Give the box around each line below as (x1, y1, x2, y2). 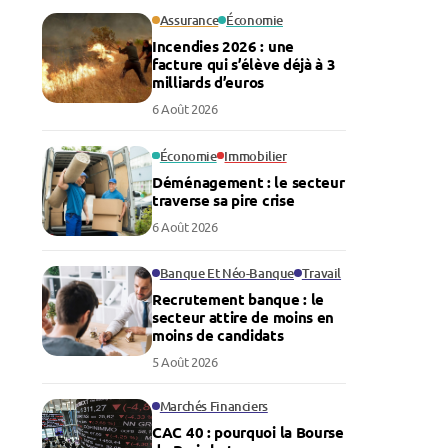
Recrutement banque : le (152, 289, 325, 309)
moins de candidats (152, 325, 284, 345)
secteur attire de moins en (152, 307, 335, 327)
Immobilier (224, 146, 287, 165)
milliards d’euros (152, 72, 264, 92)
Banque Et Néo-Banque (159, 264, 294, 282)
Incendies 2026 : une (152, 36, 294, 56)
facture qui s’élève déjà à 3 (152, 54, 336, 74)
